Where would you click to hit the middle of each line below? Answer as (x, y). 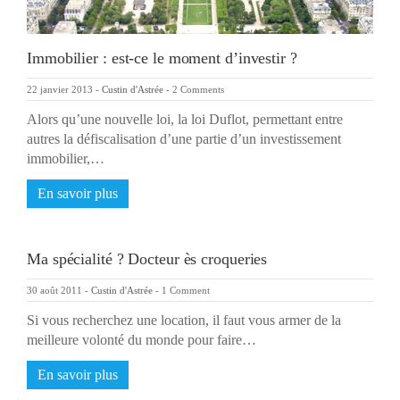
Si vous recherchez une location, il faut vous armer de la (184, 320)
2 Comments (198, 89)
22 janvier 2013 (60, 89)
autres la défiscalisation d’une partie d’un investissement (184, 138)
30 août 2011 (54, 290)
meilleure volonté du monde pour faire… (142, 339)
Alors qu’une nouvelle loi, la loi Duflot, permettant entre (185, 119)
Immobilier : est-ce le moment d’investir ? (162, 58)
